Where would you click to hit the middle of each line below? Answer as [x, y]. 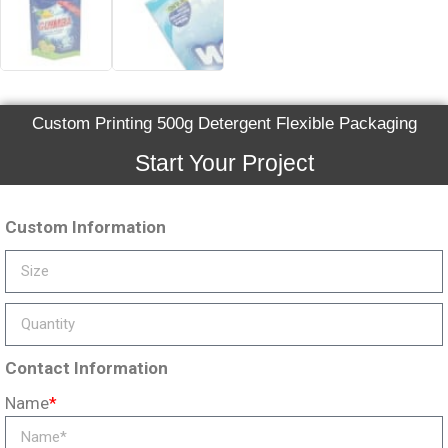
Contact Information [86, 367]
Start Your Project [224, 162]
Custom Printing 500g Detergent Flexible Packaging [224, 123]
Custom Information [85, 226]
